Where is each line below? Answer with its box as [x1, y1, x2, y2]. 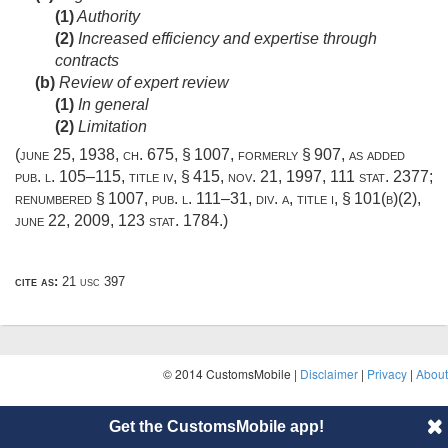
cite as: [15, 274, 58, 290]
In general [74, 96, 149, 114]
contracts [55, 52, 119, 70]
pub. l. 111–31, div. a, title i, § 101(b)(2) [152, 190, 417, 208]
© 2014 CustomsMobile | [163, 365, 300, 383]
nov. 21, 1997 [228, 168, 322, 186]
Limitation [74, 118, 147, 136]
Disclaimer [300, 365, 358, 383]
